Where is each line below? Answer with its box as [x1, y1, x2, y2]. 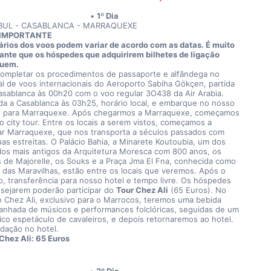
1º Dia [96, 11, 119, 21]
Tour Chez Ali [116, 185, 168, 195]
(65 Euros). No [168, 185, 226, 195]
